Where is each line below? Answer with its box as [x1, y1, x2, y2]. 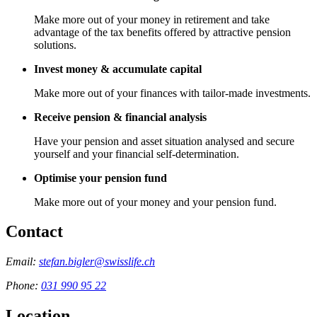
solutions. [34, 38, 76, 51]
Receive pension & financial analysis [34, 110, 207, 123]
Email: [6, 255, 39, 268]
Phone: [6, 279, 41, 292]
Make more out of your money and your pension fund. [34, 195, 277, 208]
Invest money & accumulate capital [34, 62, 202, 75]
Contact [6, 222, 63, 241]
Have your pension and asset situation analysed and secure [34, 134, 294, 147]
